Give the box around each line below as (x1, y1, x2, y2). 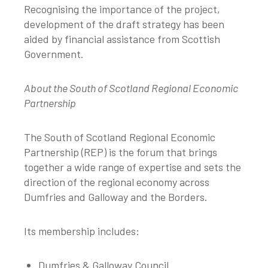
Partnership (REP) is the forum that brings (24, 145, 217, 159)
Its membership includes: (24, 224, 139, 238)
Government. (24, 47, 84, 61)
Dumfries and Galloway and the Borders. (24, 190, 208, 204)
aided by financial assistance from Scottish (24, 32, 220, 46)
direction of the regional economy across (24, 175, 209, 189)
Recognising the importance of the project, (24, 2, 220, 16)
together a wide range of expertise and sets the (24, 160, 241, 174)
